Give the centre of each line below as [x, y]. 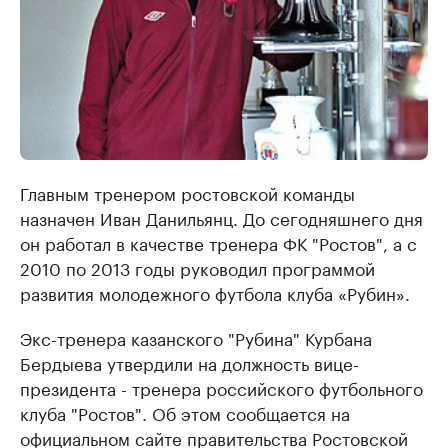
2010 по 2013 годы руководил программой [197, 267]
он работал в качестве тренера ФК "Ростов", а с [218, 242]
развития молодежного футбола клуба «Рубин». [215, 292]
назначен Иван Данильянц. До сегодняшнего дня [221, 217]
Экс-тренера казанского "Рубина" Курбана [196, 337]
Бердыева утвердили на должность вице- [189, 362]
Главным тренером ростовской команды [187, 192]
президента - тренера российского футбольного [221, 387]
